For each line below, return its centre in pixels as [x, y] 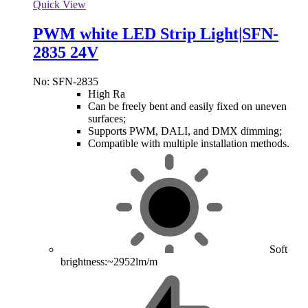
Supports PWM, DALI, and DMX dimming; [185, 131]
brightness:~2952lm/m [109, 262]
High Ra [107, 94]
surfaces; [107, 119]
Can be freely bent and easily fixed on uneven [187, 107]
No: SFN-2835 [66, 82]
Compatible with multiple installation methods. [189, 144]
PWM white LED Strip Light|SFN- [156, 34]
